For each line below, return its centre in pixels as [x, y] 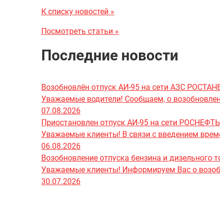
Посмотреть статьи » [80, 31]
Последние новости [110, 55]
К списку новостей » [78, 11]
